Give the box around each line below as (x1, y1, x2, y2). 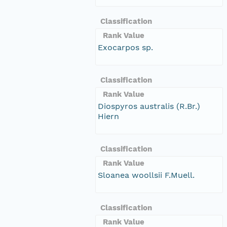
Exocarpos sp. (98, 42, 153, 52)
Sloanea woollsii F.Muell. (98, 170, 195, 180)
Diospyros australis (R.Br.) (98, 101, 200, 111)
